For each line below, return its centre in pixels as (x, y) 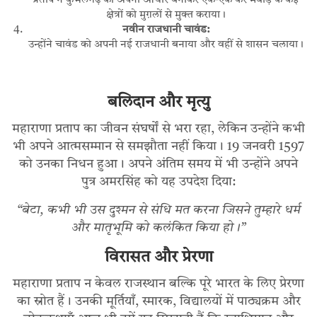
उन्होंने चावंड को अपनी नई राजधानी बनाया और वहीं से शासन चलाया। (166, 45)
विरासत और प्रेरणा (158, 258)
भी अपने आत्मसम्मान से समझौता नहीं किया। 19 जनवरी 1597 (158, 147)
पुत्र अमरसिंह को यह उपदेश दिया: (158, 182)
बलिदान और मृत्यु (158, 103)
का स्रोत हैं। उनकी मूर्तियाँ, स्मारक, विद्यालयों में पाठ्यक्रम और (158, 302)
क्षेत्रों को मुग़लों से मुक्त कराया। (166, 16)
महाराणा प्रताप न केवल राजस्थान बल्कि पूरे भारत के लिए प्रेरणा (158, 284)
